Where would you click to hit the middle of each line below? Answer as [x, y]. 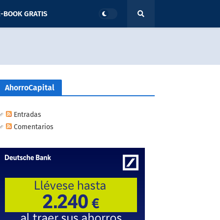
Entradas [27, 115]
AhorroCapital [30, 88]
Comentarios [33, 127]
